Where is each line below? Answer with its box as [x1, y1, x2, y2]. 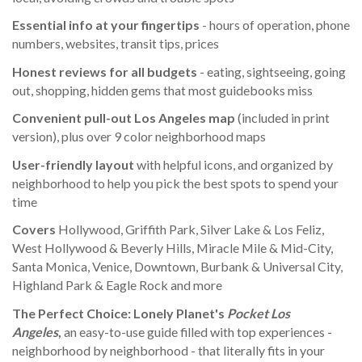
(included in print [235, 110, 330, 126]
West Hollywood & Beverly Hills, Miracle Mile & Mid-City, [12, 240, 333, 256]
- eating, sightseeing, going [197, 63, 346, 79]
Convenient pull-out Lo [12, 110, 149, 126]
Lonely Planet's [133, 305, 227, 321]
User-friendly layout [12, 156, 134, 172]
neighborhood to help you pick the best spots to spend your [12, 175, 339, 191]
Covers [12, 221, 58, 238]
